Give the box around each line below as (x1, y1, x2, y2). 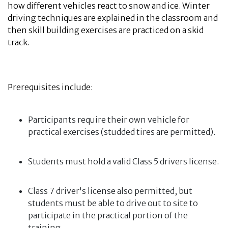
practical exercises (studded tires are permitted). (28, 127, 215, 137)
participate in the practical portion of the (28, 210, 188, 220)
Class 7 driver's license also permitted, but (28, 186, 192, 196)
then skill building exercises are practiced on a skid (8, 25, 204, 35)
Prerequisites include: (8, 82, 93, 92)
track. (8, 37, 30, 47)
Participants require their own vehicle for (28, 115, 189, 125)
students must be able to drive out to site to (28, 198, 198, 208)
